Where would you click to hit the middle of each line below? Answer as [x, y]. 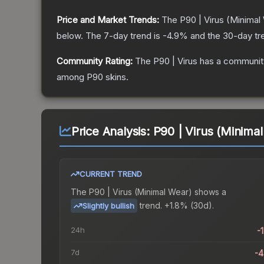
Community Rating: [95, 61]
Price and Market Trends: [108, 20]
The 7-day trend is [124, 36]
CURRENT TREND [111, 174]
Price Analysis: [112, 132]
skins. [116, 77]
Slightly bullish [108, 206]
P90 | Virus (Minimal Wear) [141, 192]
